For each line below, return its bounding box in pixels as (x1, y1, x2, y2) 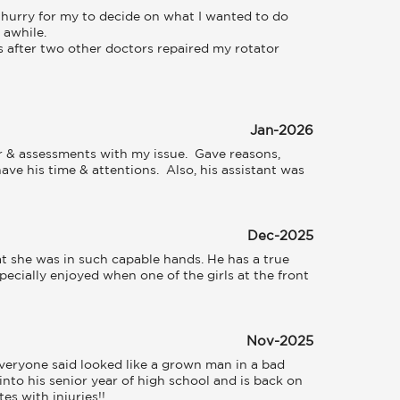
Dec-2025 (247, 230, 313, 242)
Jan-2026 (250, 125, 313, 137)
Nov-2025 (246, 336, 313, 347)
